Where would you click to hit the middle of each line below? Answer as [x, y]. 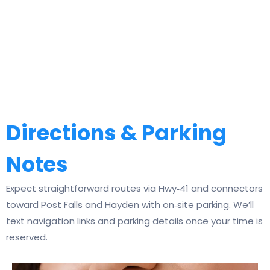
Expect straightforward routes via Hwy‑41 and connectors [134, 189]
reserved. [27, 237]
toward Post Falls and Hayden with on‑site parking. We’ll [130, 205]
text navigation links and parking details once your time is [134, 221]
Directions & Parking [116, 133]
